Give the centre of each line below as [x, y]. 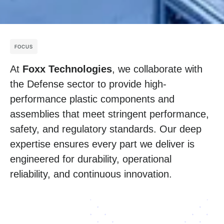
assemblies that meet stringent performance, [109, 114]
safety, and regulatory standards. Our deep [106, 129]
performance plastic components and [92, 99]
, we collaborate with [157, 69]
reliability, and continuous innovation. [91, 174]
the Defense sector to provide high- [88, 84]
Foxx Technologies [67, 69]
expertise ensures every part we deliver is [102, 144]
